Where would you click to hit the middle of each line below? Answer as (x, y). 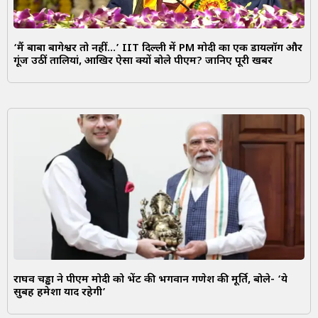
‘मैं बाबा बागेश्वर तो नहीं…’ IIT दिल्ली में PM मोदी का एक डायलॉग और (158, 48)
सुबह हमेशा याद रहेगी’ (60, 292)
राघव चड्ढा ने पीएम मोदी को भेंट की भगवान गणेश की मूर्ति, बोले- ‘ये (150, 280)
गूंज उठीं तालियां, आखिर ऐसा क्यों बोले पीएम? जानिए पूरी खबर (143, 61)
